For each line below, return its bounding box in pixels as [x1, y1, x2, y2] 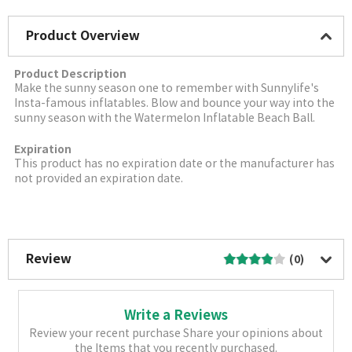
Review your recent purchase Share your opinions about [29, 327, 323, 340]
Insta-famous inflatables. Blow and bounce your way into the [13, 97, 335, 110]
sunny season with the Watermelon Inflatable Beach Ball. [13, 112, 315, 125]
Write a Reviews [124, 306, 228, 324]
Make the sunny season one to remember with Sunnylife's [13, 82, 319, 95]
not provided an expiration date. [13, 172, 183, 185]
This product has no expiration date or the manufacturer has [13, 157, 335, 170]
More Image [145, 222, 197, 234]
